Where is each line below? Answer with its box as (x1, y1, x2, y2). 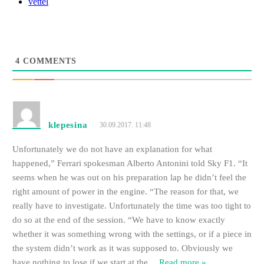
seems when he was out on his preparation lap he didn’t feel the (12, 173, 246, 183)
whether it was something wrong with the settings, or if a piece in (12, 229, 252, 239)
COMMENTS (19, 57, 77, 66)
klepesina (48, 120, 88, 130)
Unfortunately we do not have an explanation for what (12, 144, 212, 154)
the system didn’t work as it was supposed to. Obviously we (12, 243, 233, 253)
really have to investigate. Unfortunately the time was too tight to (12, 201, 251, 211)
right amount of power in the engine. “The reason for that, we (12, 187, 239, 197)
